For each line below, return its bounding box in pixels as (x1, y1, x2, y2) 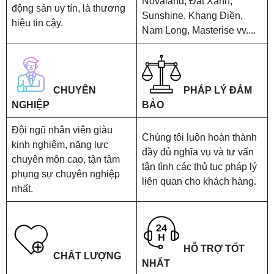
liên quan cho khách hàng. (142, 176, 256, 187)
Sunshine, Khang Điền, (142, 10, 243, 21)
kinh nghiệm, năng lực (12, 139, 108, 150)
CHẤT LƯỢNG (53, 251, 121, 262)
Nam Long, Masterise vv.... (142, 25, 256, 36)
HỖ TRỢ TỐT (183, 243, 245, 254)
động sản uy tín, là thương (12, 3, 125, 14)
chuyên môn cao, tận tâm (12, 154, 120, 165)
